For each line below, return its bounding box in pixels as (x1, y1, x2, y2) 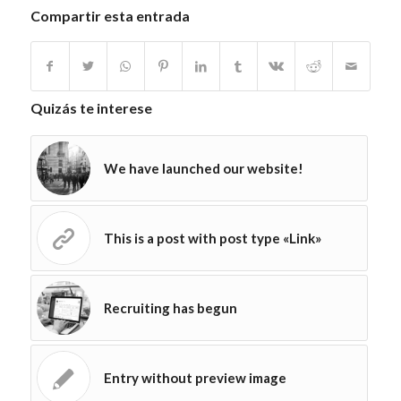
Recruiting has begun (103, 299, 237, 316)
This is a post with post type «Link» (103, 229, 321, 246)
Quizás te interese (30, 98, 152, 116)
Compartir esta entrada (30, 6, 190, 24)
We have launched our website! (103, 159, 303, 176)
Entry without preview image (103, 369, 286, 386)
